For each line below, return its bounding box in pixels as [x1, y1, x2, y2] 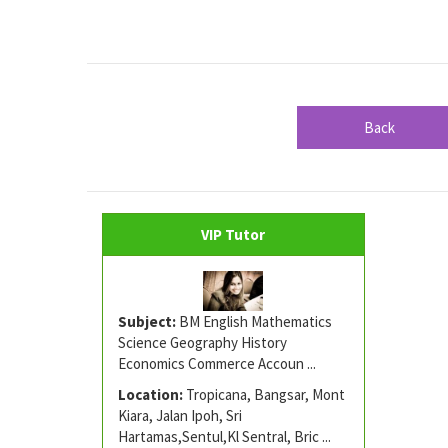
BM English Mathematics [176, 311, 332, 331]
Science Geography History [118, 332, 287, 352]
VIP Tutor [201, 225, 266, 245]
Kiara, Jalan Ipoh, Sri [118, 406, 242, 426]
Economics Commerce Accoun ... [118, 353, 316, 373]
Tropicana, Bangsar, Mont [183, 385, 345, 405]
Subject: [118, 311, 176, 331]
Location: [118, 385, 183, 405]
